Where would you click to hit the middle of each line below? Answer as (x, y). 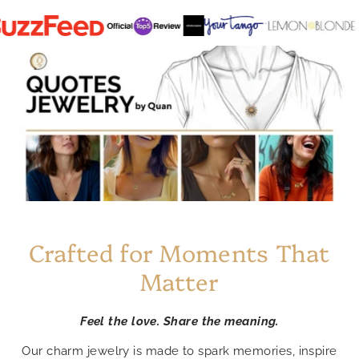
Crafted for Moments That (179, 251)
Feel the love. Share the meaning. (179, 321)
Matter (179, 280)
